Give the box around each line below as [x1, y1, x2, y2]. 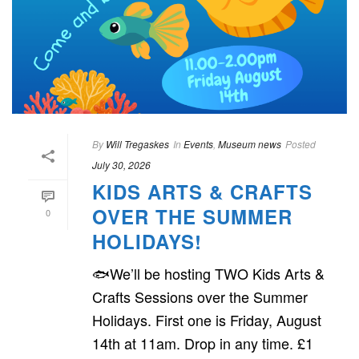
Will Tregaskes [106, 136, 169, 151]
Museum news [218, 136, 281, 151]
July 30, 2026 [92, 157, 151, 171]
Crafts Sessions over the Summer [92, 285, 308, 307]
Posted [285, 136, 316, 151]
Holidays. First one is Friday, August [92, 309, 321, 330]
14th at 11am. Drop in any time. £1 [92, 332, 313, 353]
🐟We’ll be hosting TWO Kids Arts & [92, 262, 325, 284]
